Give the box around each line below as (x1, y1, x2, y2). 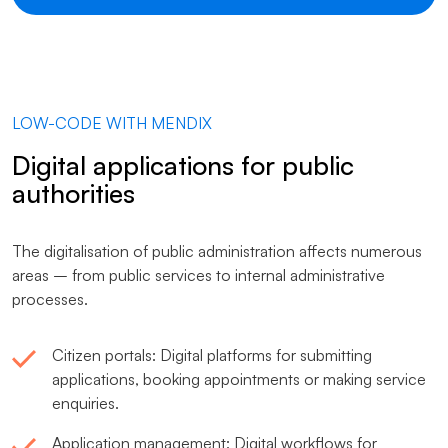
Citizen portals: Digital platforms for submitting (52, 345, 372, 365)
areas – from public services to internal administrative (12, 265, 385, 285)
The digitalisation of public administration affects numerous (12, 241, 422, 261)
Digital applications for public (12, 149, 354, 181)
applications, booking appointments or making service (52, 369, 426, 389)
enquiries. (52, 393, 119, 413)
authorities (12, 177, 135, 209)
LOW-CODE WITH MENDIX (12, 113, 212, 133)
